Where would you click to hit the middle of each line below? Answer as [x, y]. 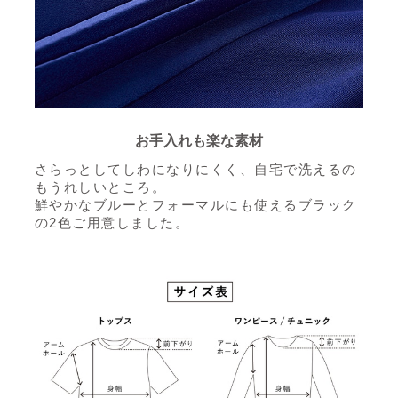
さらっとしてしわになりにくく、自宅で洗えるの [195, 169]
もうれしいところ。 [100, 187]
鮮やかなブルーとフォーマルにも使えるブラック [195, 204]
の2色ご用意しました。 [112, 222]
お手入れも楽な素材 [199, 140]
